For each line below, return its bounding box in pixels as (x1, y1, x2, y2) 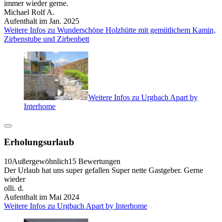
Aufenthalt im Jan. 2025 (4, 17, 79, 26)
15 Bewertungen (68, 157, 120, 166)
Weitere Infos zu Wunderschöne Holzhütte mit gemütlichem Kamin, (4, 26, 216, 35)
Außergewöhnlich (12, 157, 68, 166)
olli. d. (4, 184, 24, 193)
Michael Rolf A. (4, 8, 55, 17)
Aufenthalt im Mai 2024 (4, 193, 79, 202)
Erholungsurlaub (4, 137, 74, 148)
